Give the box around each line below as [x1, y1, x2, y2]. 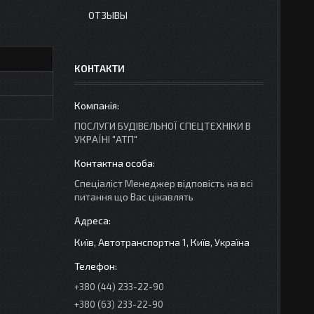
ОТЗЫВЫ [88, 9, 128, 21]
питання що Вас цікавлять [74, 191, 193, 203]
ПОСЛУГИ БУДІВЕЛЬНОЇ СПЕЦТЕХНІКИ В [74, 120, 251, 132]
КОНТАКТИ [74, 62, 125, 74]
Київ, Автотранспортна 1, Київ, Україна [74, 236, 250, 249]
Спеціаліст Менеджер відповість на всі [74, 177, 253, 189]
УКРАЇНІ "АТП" [74, 133, 137, 145]
